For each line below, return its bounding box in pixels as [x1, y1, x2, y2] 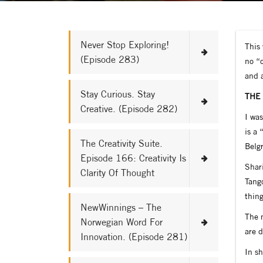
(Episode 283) [80, 53, 139, 65]
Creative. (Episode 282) [80, 103, 177, 114]
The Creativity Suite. [80, 137, 163, 149]
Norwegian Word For [80, 216, 163, 228]
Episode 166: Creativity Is [80, 152, 186, 164]
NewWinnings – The [80, 201, 161, 213]
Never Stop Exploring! [80, 39, 169, 50]
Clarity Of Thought [80, 167, 154, 178]
